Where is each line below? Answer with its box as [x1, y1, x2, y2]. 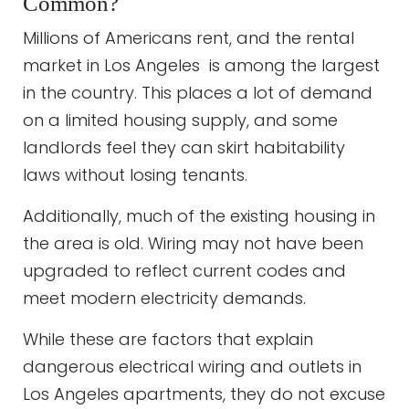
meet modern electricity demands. [23, 287, 306, 309]
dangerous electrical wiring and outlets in [23, 355, 362, 378]
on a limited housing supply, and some [23, 109, 338, 131]
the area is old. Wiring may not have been [23, 232, 363, 255]
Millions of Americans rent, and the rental [23, 26, 354, 49]
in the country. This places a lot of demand [23, 81, 372, 104]
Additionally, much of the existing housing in [23, 204, 375, 227]
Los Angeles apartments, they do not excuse [23, 383, 385, 405]
